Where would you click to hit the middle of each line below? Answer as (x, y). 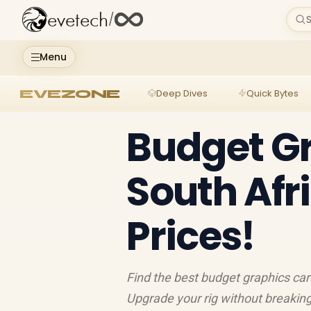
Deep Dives (182, 93)
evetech (78, 20)
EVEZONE (70, 93)
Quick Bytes (272, 93)
